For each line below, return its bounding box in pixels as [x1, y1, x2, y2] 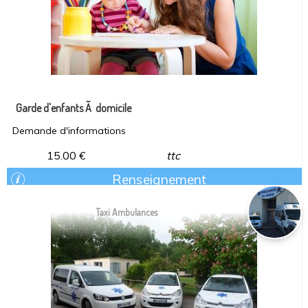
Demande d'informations [12, 124, 126, 137]
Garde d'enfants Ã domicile [16, 101, 132, 115]
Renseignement [112, 171, 207, 188]
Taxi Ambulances [96, 206, 158, 218]
